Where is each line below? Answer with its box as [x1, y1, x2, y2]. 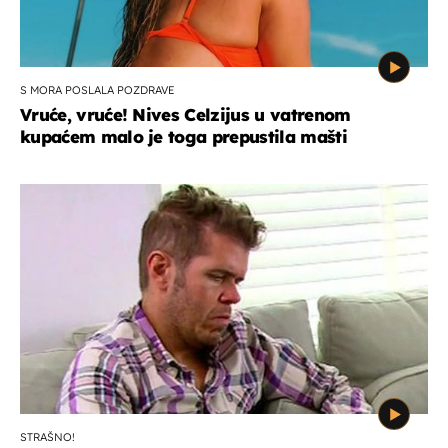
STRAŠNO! [20, 430, 75, 445]
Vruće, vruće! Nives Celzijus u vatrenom [20, 104, 351, 126]
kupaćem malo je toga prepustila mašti [20, 126, 347, 148]
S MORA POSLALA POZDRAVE [20, 83, 175, 98]
